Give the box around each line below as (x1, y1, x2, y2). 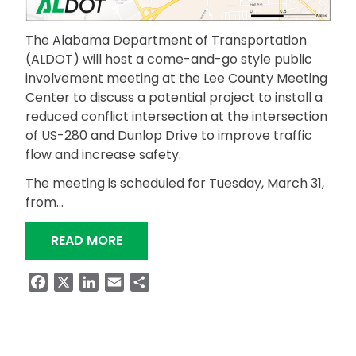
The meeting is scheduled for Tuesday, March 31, (25, 174, 324, 193)
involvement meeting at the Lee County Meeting (25, 69, 327, 88)
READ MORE (51, 231, 122, 250)
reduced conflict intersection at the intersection (25, 107, 327, 126)
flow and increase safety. (25, 145, 184, 164)
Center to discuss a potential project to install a (25, 88, 323, 107)
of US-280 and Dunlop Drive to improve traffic (25, 126, 312, 145)
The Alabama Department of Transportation (25, 31, 307, 50)
